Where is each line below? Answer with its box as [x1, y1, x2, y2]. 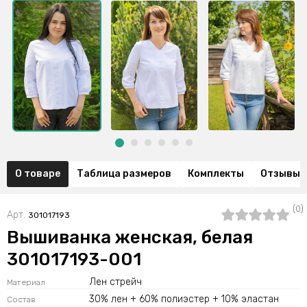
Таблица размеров [77, 167, 171, 180]
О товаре [15, 167, 60, 180]
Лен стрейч [89, 275, 142, 288]
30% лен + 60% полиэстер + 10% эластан [89, 293, 279, 305]
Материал [7, 277, 45, 287]
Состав [7, 294, 36, 304]
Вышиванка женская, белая [7, 226, 253, 248]
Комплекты [188, 167, 244, 180]
